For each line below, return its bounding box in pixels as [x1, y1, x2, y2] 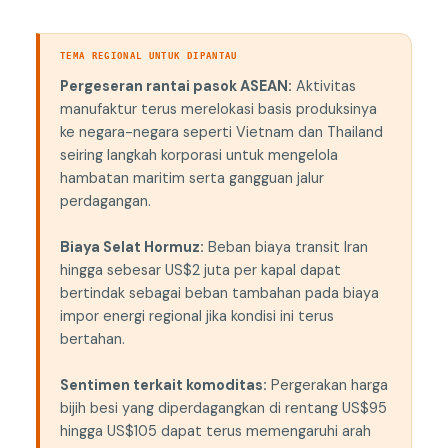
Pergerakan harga [266, 376, 388, 395]
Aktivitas [291, 77, 356, 96]
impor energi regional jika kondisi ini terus [59, 307, 334, 326]
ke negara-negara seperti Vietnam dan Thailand [59, 123, 383, 142]
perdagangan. [59, 192, 151, 211]
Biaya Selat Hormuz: [59, 238, 204, 257]
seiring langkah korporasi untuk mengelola [59, 146, 338, 165]
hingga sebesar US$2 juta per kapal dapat [59, 261, 341, 280]
